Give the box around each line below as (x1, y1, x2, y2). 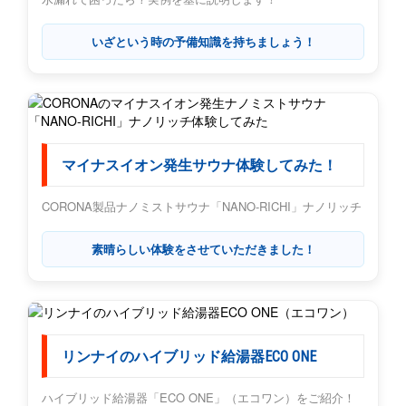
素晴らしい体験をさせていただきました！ (91, 240, 315, 258)
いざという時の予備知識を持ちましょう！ (91, 33, 315, 51)
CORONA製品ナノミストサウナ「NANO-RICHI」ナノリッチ (42, 198, 362, 216)
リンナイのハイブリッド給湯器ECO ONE (62, 348, 316, 366)
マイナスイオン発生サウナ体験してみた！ (62, 157, 337, 175)
